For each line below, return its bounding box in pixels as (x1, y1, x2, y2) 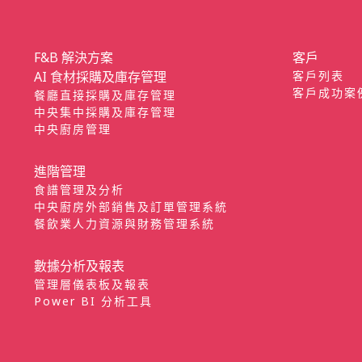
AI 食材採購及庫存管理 (34, 67, 166, 86)
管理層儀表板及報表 (34, 276, 150, 292)
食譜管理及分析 (34, 181, 124, 197)
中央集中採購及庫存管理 (34, 103, 176, 120)
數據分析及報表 (34, 256, 124, 275)
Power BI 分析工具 (34, 293, 153, 309)
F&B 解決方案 (34, 48, 113, 66)
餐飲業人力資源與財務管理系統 (34, 215, 215, 231)
